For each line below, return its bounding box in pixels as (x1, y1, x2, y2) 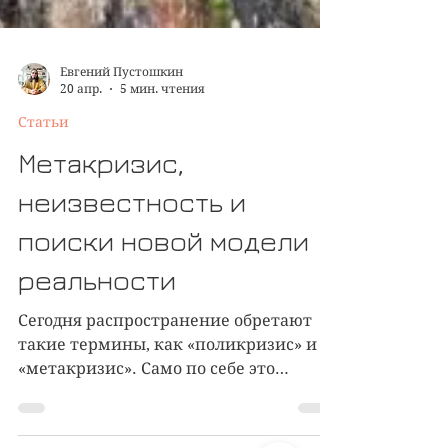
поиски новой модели (18, 260, 309, 293)
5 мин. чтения (120, 117, 205, 132)
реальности (18, 299, 176, 332)
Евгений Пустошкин (60, 100, 183, 115)
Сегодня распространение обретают (18, 347, 312, 366)
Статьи (18, 149, 69, 167)
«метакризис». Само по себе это (18, 395, 275, 414)
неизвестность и (18, 221, 246, 254)
